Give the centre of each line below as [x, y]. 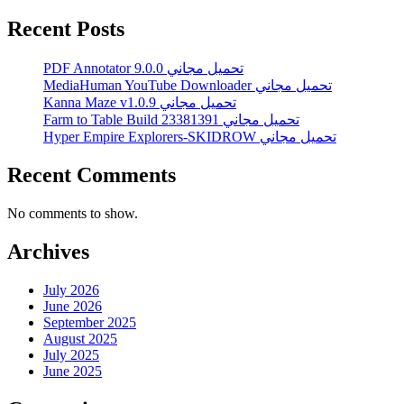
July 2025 [71, 354]
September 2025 [90, 322]
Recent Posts [66, 29]
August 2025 [80, 338]
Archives [48, 252]
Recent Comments [92, 175]
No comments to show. [73, 214]
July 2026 [71, 289]
